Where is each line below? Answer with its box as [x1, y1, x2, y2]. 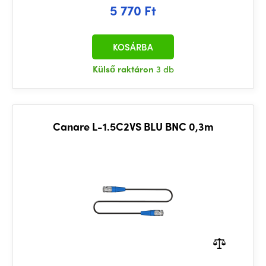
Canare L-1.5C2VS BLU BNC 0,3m [52, 119, 214, 134]
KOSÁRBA [113, 40, 153, 53]
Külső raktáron [92, 62, 156, 75]
